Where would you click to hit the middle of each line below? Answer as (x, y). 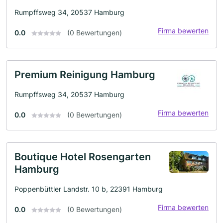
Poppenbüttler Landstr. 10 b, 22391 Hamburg (89, 189)
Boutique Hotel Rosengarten (83, 157)
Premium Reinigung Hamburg (85, 74)
